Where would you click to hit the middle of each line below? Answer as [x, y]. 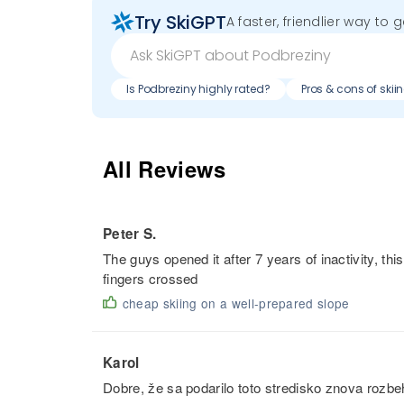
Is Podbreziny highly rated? [198, 89]
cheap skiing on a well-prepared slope [236, 303]
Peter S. [130, 234]
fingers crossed [151, 279]
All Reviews [165, 168]
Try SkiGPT [180, 22]
